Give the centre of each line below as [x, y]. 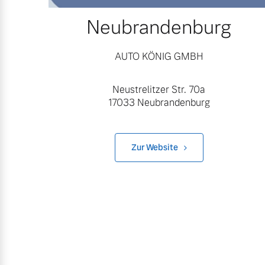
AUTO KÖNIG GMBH [159, 56]
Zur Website [154, 147]
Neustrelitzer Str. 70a [159, 89]
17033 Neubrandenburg [159, 102]
